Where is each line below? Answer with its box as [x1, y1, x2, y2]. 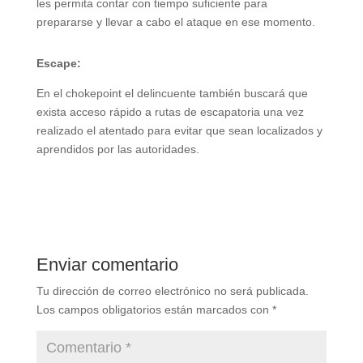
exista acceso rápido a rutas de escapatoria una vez [36, 105, 304, 118]
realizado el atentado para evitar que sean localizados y [36, 123, 322, 137]
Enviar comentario [36, 254, 178, 275]
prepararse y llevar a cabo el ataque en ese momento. [36, 15, 315, 28]
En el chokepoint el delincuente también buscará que [36, 86, 308, 100]
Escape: [36, 56, 81, 70]
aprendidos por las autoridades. [36, 142, 199, 156]
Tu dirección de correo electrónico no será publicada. [36, 284, 309, 297]
